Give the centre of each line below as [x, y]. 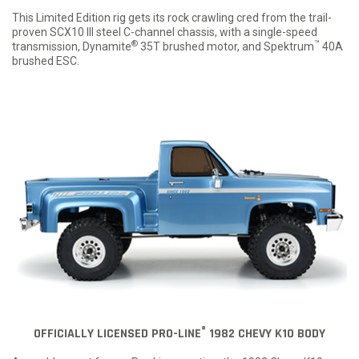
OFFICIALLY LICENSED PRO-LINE [117, 333]
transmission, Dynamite [72, 46]
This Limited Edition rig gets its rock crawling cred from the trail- [172, 17]
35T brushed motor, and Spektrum [226, 46]
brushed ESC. [46, 61]
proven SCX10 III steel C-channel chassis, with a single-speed [165, 32]
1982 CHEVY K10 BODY [266, 333]
